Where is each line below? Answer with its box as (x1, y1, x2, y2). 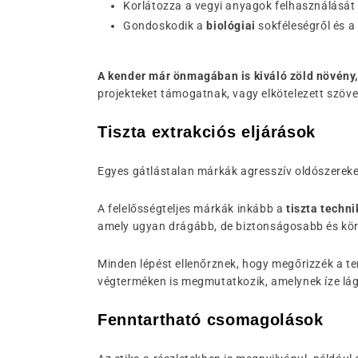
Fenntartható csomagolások (97, 311, 324, 328)
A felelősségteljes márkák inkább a (97, 202, 287, 215)
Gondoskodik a (123, 19, 207, 32)
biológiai (206, 19, 256, 32)
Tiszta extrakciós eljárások (97, 123, 316, 141)
